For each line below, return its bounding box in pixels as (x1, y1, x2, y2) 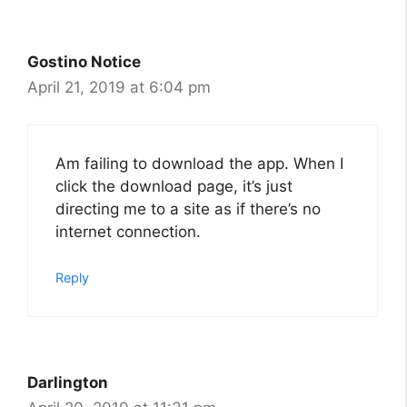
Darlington (27, 373, 108, 392)
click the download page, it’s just (55, 176, 293, 195)
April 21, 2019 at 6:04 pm (27, 78, 211, 97)
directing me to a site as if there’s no (55, 199, 321, 218)
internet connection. (55, 222, 201, 241)
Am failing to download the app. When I (55, 154, 343, 173)
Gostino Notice (27, 53, 141, 72)
